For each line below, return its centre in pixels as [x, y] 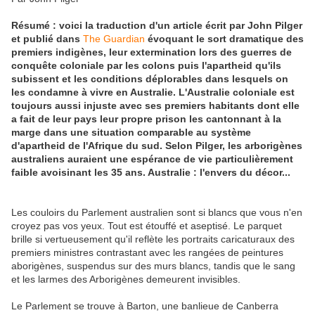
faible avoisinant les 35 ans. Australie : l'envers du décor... [151, 173]
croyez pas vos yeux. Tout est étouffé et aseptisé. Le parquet [147, 226]
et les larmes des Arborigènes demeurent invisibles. [126, 279]
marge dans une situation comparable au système [131, 133]
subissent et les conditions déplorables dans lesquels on [150, 79]
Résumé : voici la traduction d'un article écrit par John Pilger [157, 26]
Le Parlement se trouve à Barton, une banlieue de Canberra [145, 306]
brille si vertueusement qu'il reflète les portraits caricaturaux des [153, 239]
